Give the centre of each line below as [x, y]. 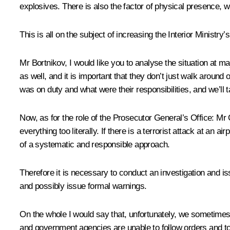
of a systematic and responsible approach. [95, 144]
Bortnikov [48, 63]
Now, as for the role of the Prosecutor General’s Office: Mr [124, 118]
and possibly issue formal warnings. [83, 186]
